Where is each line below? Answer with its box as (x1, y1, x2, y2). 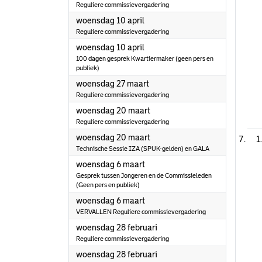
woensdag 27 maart (76, 79, 149, 88)
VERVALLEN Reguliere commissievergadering (76, 208, 206, 215)
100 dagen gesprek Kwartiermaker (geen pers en (76, 55, 213, 62)
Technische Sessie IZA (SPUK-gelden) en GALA (76, 145, 209, 152)
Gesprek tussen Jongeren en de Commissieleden (76, 172, 212, 179)
